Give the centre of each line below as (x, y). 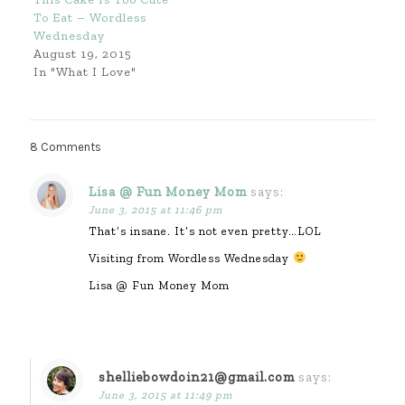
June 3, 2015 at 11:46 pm (155, 210)
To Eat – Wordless (89, 18)
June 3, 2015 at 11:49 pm (165, 396)
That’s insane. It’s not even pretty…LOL (205, 231)
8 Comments (66, 147)
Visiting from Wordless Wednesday (191, 259)
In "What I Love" (85, 72)
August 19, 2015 (82, 54)
